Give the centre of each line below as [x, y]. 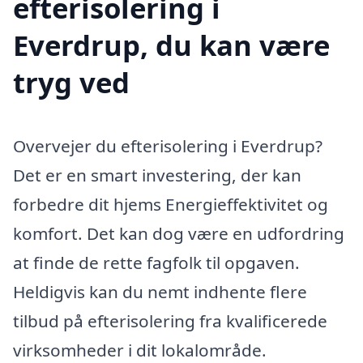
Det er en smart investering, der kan [157, 175]
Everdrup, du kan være [171, 45]
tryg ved [71, 83]
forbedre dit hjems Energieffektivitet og [171, 205]
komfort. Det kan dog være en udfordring [179, 234]
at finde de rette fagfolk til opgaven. [156, 263]
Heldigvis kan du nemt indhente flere [160, 292]
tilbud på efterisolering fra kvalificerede [170, 321]
